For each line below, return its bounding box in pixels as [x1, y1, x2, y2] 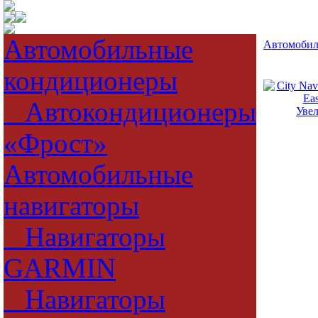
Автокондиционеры [4, 97, 256, 127]
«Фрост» [4, 128, 107, 158]
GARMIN [4, 253, 116, 283]
